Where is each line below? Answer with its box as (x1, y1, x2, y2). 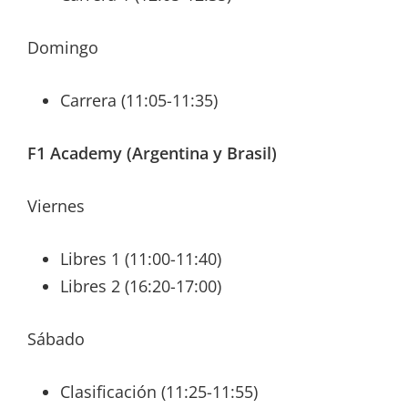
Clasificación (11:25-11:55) (60, 381, 258, 403)
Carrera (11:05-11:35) (60, 89, 218, 112)
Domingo (27, 36, 98, 59)
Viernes (27, 195, 85, 218)
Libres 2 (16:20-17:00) (60, 275, 221, 298)
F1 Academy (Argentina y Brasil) (27, 142, 277, 165)
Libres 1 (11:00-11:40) (60, 248, 221, 270)
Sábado (27, 328, 85, 351)
